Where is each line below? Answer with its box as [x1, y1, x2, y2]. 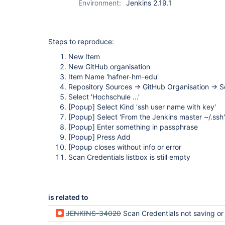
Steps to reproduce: [48, 37, 114, 46]
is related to [48, 193, 88, 201]
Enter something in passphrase [95, 123, 198, 131]
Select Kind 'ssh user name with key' [95, 102, 216, 111]
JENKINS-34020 [66, 209, 121, 217]
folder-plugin [126, 3, 168, 12]
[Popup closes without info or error [68, 143, 181, 151]
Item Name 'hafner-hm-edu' [68, 72, 159, 81]
